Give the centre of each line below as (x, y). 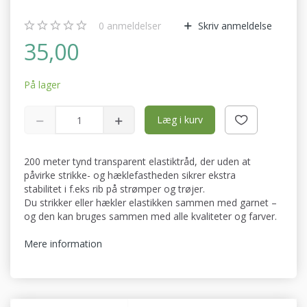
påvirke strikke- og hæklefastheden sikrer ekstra (130, 175)
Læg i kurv (180, 120)
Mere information (63, 244)
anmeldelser (133, 26)
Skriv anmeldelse (234, 26)
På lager (42, 85)
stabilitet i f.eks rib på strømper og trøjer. (114, 189)
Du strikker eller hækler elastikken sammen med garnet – (150, 203)
